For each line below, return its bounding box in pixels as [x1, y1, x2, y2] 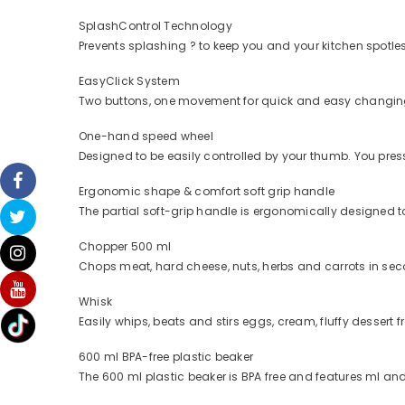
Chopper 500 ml [79, 239, 172, 255]
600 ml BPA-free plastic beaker [79, 349, 254, 365]
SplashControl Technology [79, 18, 232, 34]
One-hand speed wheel [79, 128, 213, 145]
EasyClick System [79, 73, 180, 89]
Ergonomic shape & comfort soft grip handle [79, 184, 335, 200]
